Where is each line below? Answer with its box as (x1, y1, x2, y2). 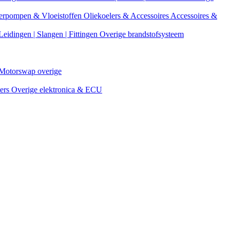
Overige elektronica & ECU (11, 85, 102, 94)
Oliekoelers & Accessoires (84, 11, 170, 20)
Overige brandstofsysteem (100, 30, 184, 39)
